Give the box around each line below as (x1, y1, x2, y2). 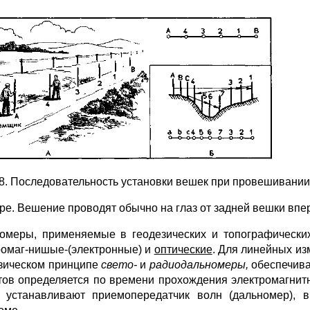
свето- (100, 259, 140, 271)
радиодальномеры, (149, 259, 251, 271)
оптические (154, 244, 212, 256)
